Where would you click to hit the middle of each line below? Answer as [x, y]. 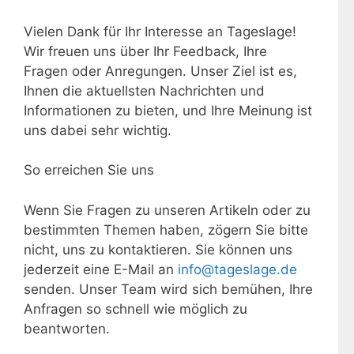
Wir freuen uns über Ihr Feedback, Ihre [145, 51]
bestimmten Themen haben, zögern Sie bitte [166, 230]
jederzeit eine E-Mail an [101, 269]
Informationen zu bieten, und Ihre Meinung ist [168, 110]
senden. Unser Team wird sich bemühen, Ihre [168, 289]
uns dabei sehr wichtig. [98, 130]
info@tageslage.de [237, 269]
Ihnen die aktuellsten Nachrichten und [144, 90]
